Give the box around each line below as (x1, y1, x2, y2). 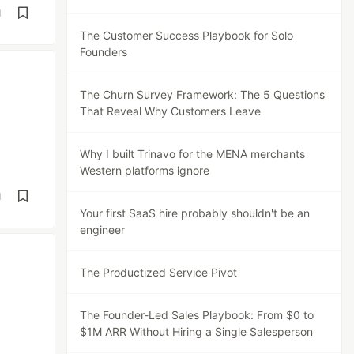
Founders (80, 45, 128, 58)
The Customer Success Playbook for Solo (80, 28, 294, 42)
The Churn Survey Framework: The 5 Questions (80, 88, 326, 101)
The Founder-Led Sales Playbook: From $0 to (80, 308, 314, 322)
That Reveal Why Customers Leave (80, 104, 262, 118)
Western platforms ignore (80, 164, 210, 177)
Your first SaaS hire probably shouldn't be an (80, 206, 311, 220)
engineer (80, 223, 126, 236)
